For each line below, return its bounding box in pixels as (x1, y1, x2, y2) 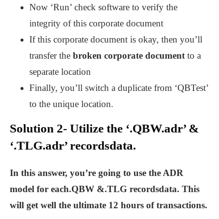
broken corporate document (73, 50, 185, 61)
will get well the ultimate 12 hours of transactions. (10, 200, 207, 211)
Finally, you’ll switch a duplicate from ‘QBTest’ (29, 83, 208, 93)
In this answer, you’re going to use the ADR (10, 168, 183, 178)
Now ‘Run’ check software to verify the (29, 2, 177, 13)
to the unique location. (29, 99, 113, 109)
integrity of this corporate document (29, 18, 163, 29)
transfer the (29, 50, 73, 61)
